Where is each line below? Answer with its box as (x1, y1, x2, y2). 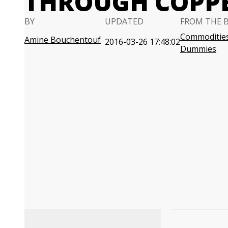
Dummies (180, 43, 216, 54)
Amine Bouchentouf (24, 34, 101, 45)
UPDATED (105, 16, 144, 27)
